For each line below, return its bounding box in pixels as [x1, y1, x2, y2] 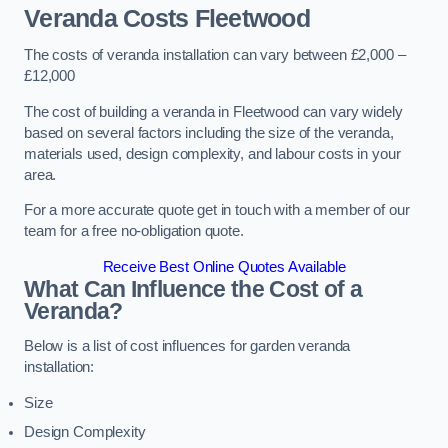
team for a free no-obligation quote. [24, 223, 244, 240]
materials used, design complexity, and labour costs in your [24, 145, 401, 162]
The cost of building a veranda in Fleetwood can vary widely [24, 103, 403, 120]
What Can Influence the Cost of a [24, 275, 363, 302]
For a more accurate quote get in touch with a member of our [24, 202, 410, 219]
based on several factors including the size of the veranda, [24, 124, 394, 141]
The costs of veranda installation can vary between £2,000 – [24, 47, 406, 64]
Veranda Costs [24, 4, 189, 32]
